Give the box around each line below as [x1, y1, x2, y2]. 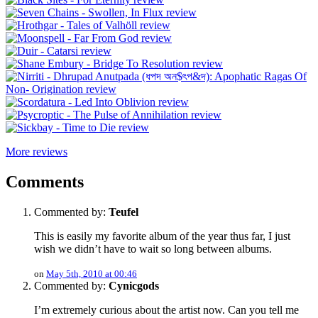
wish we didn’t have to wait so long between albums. [34, 243, 272, 256]
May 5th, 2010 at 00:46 [46, 268, 137, 280]
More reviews [6, 146, 67, 158]
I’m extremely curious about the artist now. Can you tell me [34, 304, 299, 317]
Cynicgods [109, 280, 159, 292]
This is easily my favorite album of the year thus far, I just [34, 230, 290, 243]
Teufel [109, 206, 138, 219]
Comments [6, 172, 84, 192]
